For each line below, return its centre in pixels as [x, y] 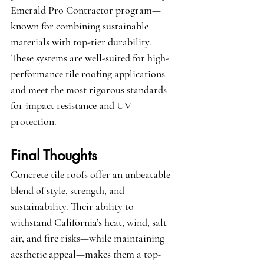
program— [137, 10]
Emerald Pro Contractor [62, 10]
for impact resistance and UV [72, 106]
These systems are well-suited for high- [90, 58]
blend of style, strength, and [69, 191]
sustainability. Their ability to [73, 207]
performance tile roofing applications [89, 74]
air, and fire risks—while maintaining [89, 238]
